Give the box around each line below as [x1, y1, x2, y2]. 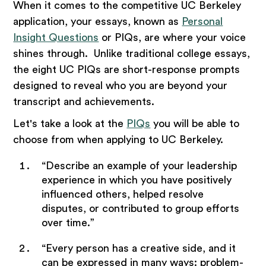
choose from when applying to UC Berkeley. [13, 134, 227, 145]
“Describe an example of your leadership [41, 160, 237, 171]
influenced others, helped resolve [41, 188, 204, 199]
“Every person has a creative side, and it [41, 242, 236, 254]
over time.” [41, 217, 97, 228]
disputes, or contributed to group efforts [41, 202, 239, 214]
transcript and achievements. [13, 96, 155, 107]
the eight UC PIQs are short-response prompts [13, 64, 240, 75]
